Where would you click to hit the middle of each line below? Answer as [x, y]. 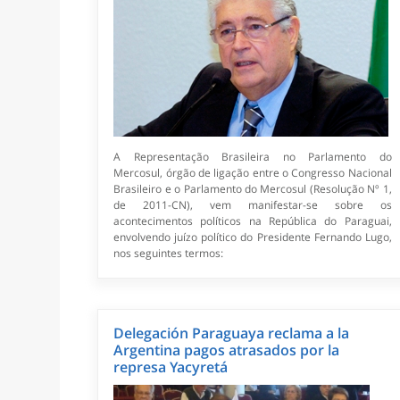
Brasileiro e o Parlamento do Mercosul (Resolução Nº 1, [253, 189]
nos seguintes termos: [169, 254]
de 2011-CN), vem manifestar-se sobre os [253, 205]
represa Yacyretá [171, 367]
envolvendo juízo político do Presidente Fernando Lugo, [253, 237]
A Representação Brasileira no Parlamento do [253, 157]
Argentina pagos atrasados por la [227, 350]
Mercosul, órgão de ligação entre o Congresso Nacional [253, 173]
